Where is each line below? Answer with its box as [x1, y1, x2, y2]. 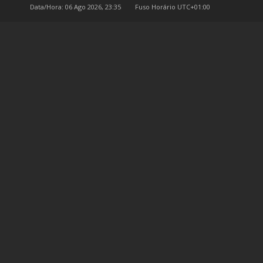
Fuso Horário [135, 2, 177, 11]
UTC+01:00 [177, 2, 210, 11]
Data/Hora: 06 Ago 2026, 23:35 [30, 2, 121, 11]
